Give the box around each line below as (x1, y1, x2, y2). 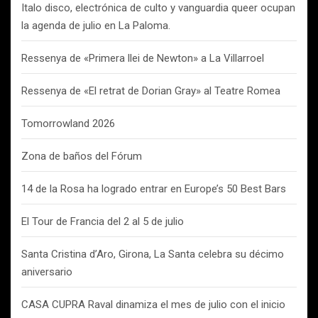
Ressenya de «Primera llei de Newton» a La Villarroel (21, 52, 264, 65)
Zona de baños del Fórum (21, 150, 142, 163)
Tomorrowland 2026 (21, 117, 115, 130)
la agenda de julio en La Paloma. (21, 19, 170, 32)
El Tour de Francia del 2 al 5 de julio (21, 215, 184, 228)
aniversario (21, 265, 72, 278)
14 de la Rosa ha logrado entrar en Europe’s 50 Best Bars (21, 182, 286, 195)
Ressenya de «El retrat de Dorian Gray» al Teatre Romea (21, 84, 280, 97)
